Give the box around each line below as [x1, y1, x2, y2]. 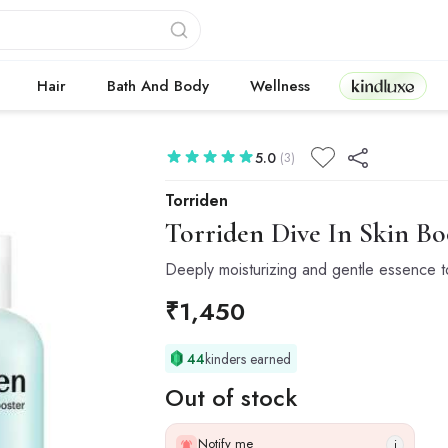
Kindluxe [352, 74, 414, 97]
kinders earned [205, 348, 292, 369]
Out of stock [165, 380, 297, 416]
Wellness [250, 75, 310, 97]
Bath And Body [107, 75, 209, 97]
